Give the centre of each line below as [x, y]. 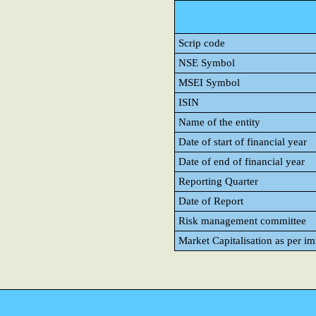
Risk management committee [242, 221]
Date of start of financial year [243, 142]
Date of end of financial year [242, 162]
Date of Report [211, 201]
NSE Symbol [207, 63]
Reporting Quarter [218, 181]
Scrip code [202, 43]
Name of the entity [219, 122]
